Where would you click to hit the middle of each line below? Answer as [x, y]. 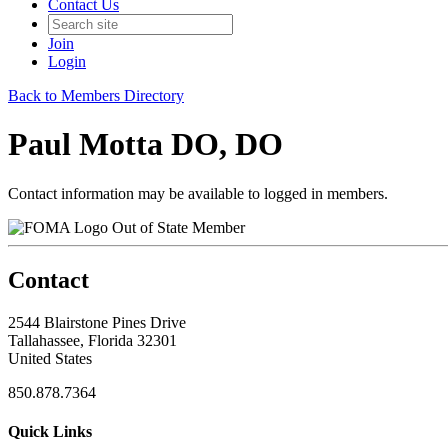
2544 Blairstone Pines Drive [97, 322]
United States [50, 358]
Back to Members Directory [96, 95]
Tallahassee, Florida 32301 [92, 340]
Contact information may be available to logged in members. [198, 193]
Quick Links [50, 431]
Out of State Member [178, 227]
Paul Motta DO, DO [145, 144]
